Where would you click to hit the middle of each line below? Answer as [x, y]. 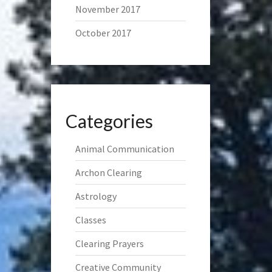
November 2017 [107, 9]
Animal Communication [124, 149]
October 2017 [103, 33]
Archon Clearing [108, 172]
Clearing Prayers [109, 243]
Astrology [96, 196]
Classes [90, 220]
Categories [109, 121]
